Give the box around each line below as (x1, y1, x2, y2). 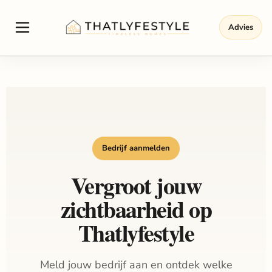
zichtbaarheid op (60, 192, 212, 226)
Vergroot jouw (70, 169, 202, 202)
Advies (228, 21, 253, 33)
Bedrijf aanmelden (102, 143, 170, 154)
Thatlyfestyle (78, 216, 194, 250)
